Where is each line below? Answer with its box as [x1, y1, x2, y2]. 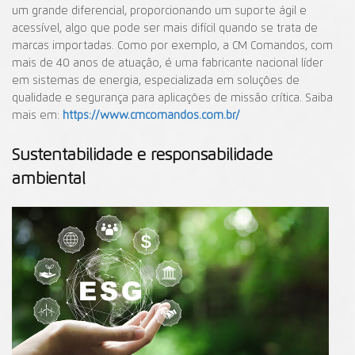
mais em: [12, 109, 63, 121]
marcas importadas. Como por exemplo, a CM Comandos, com [12, 40, 333, 52]
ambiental [12, 170, 86, 187]
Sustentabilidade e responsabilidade [12, 147, 273, 163]
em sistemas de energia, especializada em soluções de [12, 74, 300, 86]
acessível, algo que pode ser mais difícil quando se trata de [12, 22, 318, 34]
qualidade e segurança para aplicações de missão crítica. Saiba [12, 92, 333, 104]
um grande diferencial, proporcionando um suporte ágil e [12, 5, 307, 17]
